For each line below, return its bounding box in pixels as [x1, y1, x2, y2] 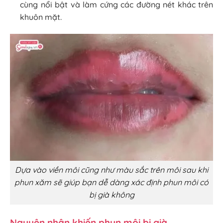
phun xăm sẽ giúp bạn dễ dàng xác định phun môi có [14, 177, 209, 188]
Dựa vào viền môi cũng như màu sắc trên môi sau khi [15, 165, 208, 175]
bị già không [89, 190, 134, 200]
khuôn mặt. [20, 11, 62, 22]
